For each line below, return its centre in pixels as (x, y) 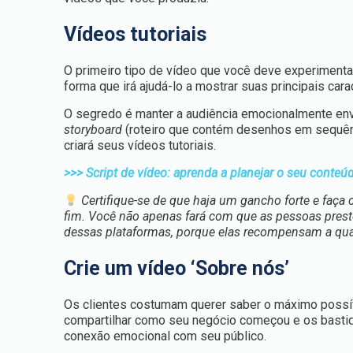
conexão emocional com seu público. (165, 336)
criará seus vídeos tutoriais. (140, 145)
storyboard (93, 130)
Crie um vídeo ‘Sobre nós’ (177, 268)
